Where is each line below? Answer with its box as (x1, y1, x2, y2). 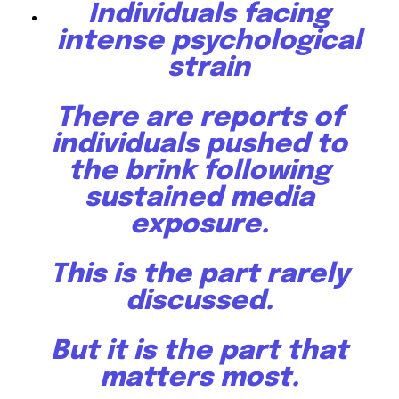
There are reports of (55, 104, 344, 133)
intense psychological (56, 28, 362, 56)
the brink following (69, 158, 330, 186)
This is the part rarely (50, 261, 349, 289)
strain (167, 54, 250, 83)
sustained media (85, 184, 314, 213)
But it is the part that (51, 338, 348, 366)
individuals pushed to (52, 131, 347, 159)
